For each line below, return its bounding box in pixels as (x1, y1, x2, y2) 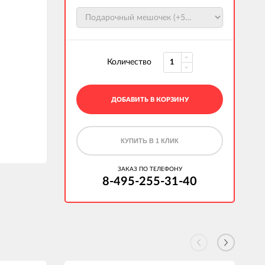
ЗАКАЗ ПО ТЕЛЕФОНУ (117, 166, 182, 172)
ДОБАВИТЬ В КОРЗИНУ (111, 96, 189, 103)
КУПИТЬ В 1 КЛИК (121, 137, 179, 144)
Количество (106, 58, 151, 66)
